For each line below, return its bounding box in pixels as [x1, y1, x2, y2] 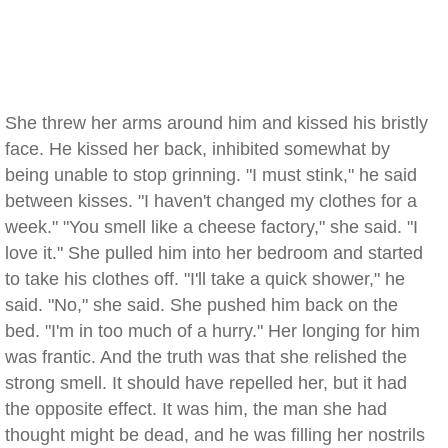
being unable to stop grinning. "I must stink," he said [5, 165, 417, 185]
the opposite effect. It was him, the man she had [5, 399, 387, 419]
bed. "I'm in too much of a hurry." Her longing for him [5, 321, 420, 341]
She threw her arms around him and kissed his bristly [5, 113, 428, 133]
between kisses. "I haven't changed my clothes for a [5, 191, 417, 211]
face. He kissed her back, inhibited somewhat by [5, 139, 390, 159]
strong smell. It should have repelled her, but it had [5, 373, 407, 393]
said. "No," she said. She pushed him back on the [5, 295, 398, 315]
